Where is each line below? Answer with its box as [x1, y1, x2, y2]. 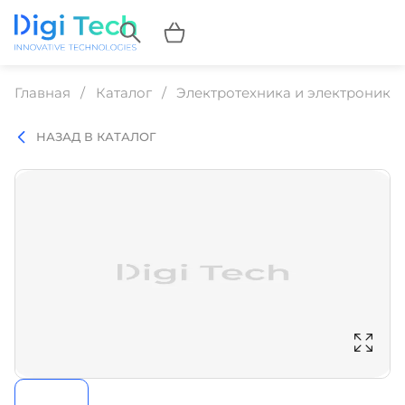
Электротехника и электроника [176, 84, 399, 101]
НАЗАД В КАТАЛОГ [36, 129, 156, 144]
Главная [14, 84, 71, 101]
